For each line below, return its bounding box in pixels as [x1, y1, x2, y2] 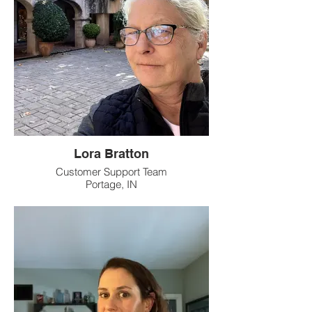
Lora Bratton [74, 146, 149, 161]
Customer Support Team [56, 165, 167, 178]
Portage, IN [86, 178, 137, 191]
